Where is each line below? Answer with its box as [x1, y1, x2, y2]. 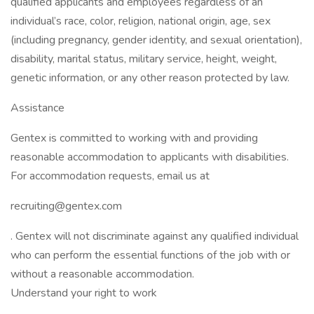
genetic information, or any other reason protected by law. [11, 70, 289, 86]
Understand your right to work [11, 285, 157, 301]
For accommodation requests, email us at [11, 168, 210, 184]
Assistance [11, 100, 64, 116]
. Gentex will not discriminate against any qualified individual [11, 228, 299, 244]
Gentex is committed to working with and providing [11, 130, 258, 146]
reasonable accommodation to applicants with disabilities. [11, 149, 289, 165]
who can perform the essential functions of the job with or [11, 247, 290, 263]
